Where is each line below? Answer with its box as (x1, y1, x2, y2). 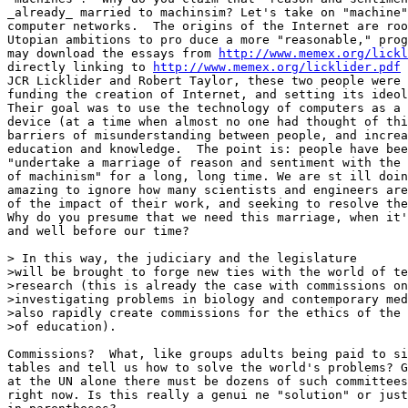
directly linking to (7, 60, 153, 74)
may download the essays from (7, 46, 219, 60)
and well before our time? (7, 224, 197, 238)
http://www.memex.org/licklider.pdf (153, 60, 401, 74)
